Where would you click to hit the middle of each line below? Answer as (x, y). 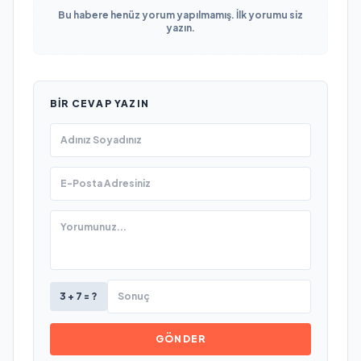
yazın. (180, 27)
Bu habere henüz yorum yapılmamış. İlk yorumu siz (180, 15)
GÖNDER (180, 338)
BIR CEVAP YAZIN (100, 103)
